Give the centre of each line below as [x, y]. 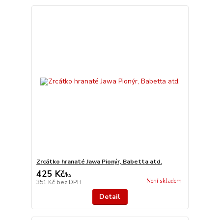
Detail [110, 196]
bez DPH [69, 182]
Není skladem [164, 181]
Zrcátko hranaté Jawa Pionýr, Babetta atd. [99, 161]
